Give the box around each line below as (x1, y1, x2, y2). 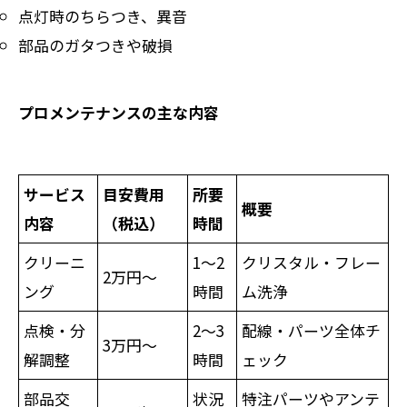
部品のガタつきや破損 (18, 33, 173, 56)
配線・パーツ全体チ (242, 318, 381, 342)
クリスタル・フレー (242, 250, 381, 273)
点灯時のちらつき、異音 (18, 4, 187, 27)
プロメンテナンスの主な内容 (18, 100, 219, 124)
